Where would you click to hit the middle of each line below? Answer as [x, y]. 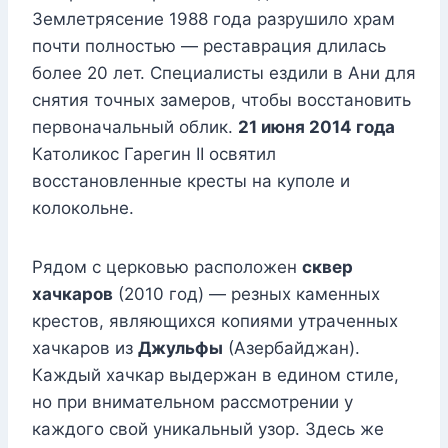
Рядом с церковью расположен [167, 267]
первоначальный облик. [135, 127]
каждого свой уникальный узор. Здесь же [208, 429]
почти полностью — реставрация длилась [209, 46]
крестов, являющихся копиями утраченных [215, 321]
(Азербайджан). [291, 348]
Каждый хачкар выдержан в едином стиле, [215, 375]
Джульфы [180, 348]
